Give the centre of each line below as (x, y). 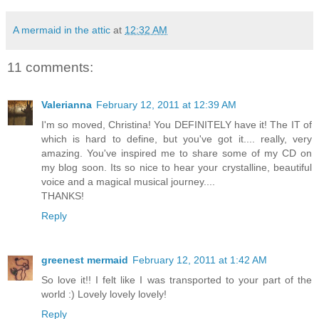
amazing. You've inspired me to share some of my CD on (177, 153)
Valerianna (67, 104)
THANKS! (63, 195)
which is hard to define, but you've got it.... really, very (177, 138)
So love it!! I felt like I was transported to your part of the (177, 279)
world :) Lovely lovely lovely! (104, 294)
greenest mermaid (85, 260)
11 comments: (50, 68)
